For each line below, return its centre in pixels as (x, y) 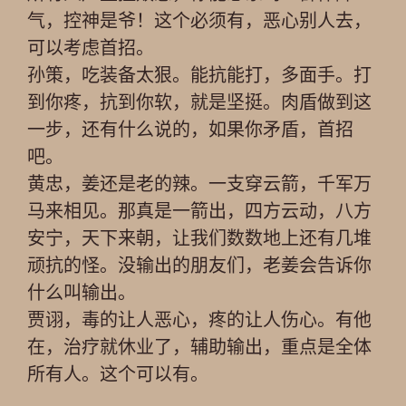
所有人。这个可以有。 (118, 374)
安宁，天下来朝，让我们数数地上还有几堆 (199, 238)
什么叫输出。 (82, 293)
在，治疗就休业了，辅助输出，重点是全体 (199, 347)
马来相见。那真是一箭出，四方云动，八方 (199, 211)
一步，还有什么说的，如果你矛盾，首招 (190, 130)
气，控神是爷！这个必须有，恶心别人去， (199, 21)
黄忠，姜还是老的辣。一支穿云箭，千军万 (199, 184)
